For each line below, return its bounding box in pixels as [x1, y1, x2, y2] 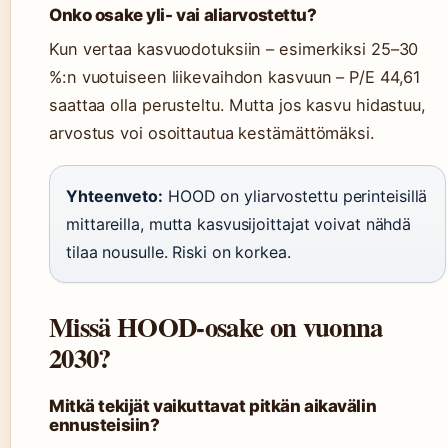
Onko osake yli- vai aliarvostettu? [49, 5, 317, 26]
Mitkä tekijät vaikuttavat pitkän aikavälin [49, 396, 377, 417]
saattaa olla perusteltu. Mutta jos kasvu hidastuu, [49, 95, 426, 116]
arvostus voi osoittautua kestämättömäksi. [49, 123, 375, 144]
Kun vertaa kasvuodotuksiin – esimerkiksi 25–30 [49, 39, 419, 60]
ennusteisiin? [49, 415, 160, 436]
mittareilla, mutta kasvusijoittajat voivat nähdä [66, 214, 412, 235]
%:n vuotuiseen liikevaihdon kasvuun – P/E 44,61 [49, 67, 422, 88]
